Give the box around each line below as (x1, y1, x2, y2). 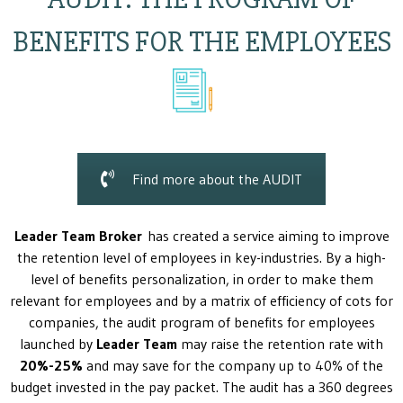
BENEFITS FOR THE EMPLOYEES (12, 24, 391, 59)
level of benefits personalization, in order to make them (30, 269, 373, 288)
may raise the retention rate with (177, 334, 383, 353)
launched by (20, 334, 96, 353)
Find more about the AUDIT (132, 169, 302, 188)
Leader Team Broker (13, 226, 142, 245)
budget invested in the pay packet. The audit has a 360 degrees (10, 377, 393, 396)
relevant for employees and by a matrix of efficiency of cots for (10, 291, 393, 309)
